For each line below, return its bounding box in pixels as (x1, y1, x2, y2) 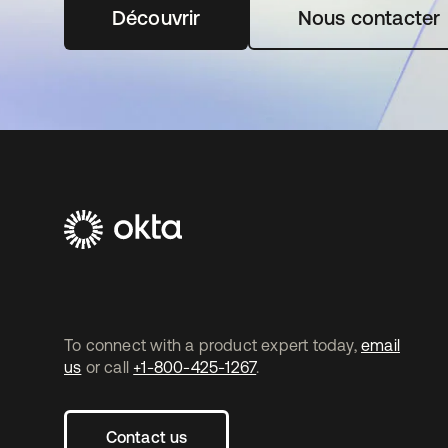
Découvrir (112, 5, 201, 29)
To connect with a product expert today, (64, 335, 361, 354)
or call (81, 357, 134, 376)
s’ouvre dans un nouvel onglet (155, 5, 427, 29)
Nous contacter (297, 5, 441, 29)
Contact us (105, 427, 188, 446)
